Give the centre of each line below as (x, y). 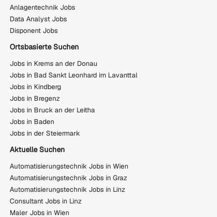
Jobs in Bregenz (35, 98)
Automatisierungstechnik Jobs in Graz (69, 178)
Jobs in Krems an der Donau (54, 63)
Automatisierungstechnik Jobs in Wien (69, 166)
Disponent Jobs (34, 31)
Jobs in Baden (32, 121)
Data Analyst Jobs (38, 19)
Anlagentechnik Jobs (42, 8)
